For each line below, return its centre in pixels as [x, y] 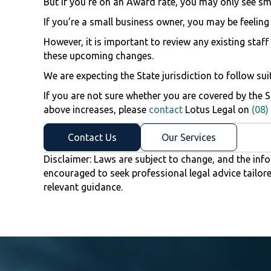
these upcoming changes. [99, 56]
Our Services [189, 138]
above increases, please [96, 110]
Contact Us [92, 138]
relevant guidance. [83, 187]
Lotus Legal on [217, 110]
